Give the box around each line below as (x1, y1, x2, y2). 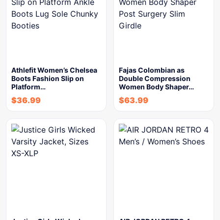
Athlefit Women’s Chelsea (11, 65, 97, 74)
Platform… (11, 82, 46, 91)
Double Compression (119, 74, 191, 82)
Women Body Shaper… (119, 82, 194, 91)
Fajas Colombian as (119, 65, 185, 74)
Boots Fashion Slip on (11, 74, 84, 82)
